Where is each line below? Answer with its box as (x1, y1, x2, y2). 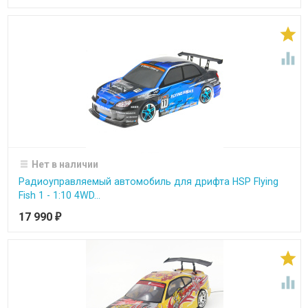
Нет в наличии (32, 158, 98, 170)
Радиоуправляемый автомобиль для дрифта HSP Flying (18, 175, 278, 187)
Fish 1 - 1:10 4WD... (18, 189, 100, 201)
